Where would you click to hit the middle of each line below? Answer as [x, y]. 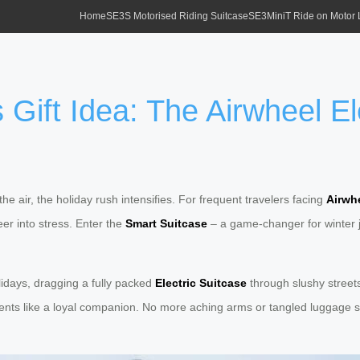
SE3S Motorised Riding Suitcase [177, 16]
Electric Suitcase [201, 283]
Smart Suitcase [166, 224]
